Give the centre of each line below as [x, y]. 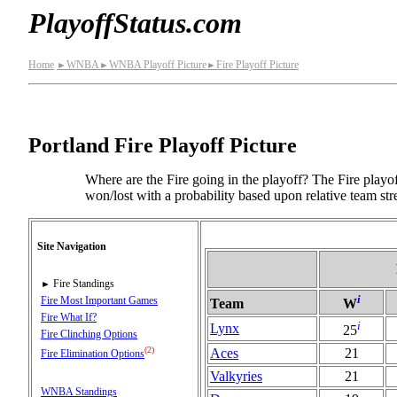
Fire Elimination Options [93, 353]
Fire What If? [69, 317]
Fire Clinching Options [89, 334]
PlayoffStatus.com [135, 23]
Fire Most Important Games [99, 300]
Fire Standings [84, 283]
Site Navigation [72, 246]
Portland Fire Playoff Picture [163, 145]
